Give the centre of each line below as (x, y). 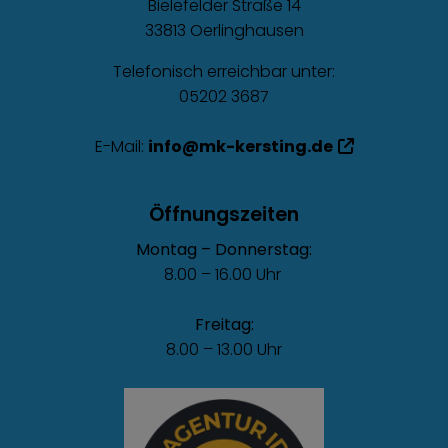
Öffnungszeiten (224, 214)
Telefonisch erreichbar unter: (224, 71)
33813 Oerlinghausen (224, 30)
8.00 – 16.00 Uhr (224, 274)
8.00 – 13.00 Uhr (224, 349)
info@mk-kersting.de (240, 146)
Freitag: (224, 324)
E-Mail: (121, 146)
